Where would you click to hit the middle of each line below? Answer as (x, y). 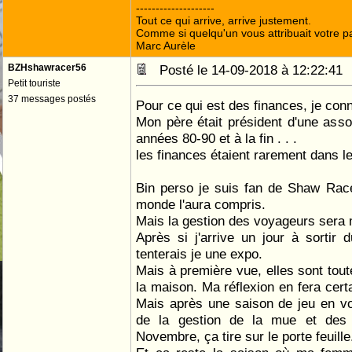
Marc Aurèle (166, 46)
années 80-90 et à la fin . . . (216, 138)
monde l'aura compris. (201, 204)
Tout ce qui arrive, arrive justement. (224, 20)
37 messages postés (52, 99)
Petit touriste (34, 83)
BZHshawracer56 (47, 68)
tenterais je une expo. (199, 254)
